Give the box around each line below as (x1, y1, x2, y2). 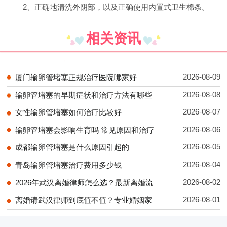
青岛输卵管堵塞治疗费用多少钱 (15, 161, 122, 170)
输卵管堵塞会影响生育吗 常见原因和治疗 (15, 125, 155, 134)
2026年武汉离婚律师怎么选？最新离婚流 (15, 178, 154, 187)
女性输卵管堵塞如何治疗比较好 (15, 108, 122, 117)
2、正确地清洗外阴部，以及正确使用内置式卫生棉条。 (22, 2, 209, 11)
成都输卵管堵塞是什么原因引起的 (15, 143, 130, 152)
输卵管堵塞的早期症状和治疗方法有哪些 (15, 90, 153, 99)
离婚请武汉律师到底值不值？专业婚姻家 (15, 196, 153, 205)
